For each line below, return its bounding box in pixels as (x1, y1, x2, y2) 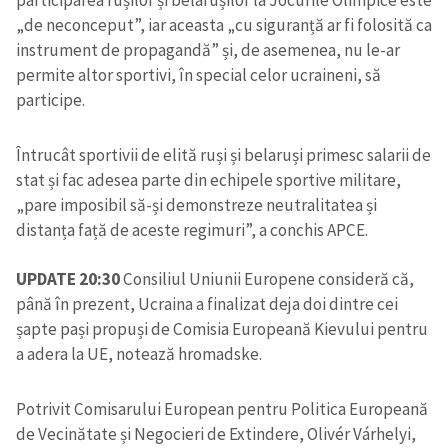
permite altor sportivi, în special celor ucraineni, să (16, 64, 381, 87)
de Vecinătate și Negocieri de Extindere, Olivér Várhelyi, (16, 422, 416, 445)
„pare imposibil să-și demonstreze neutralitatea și (16, 194, 377, 217)
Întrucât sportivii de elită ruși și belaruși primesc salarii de (16, 144, 431, 167)
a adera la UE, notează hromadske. (16, 342, 262, 365)
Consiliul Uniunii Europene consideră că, (120, 267, 414, 290)
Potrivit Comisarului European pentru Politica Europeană (16, 397, 428, 420)
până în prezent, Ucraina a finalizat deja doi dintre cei (16, 292, 398, 315)
